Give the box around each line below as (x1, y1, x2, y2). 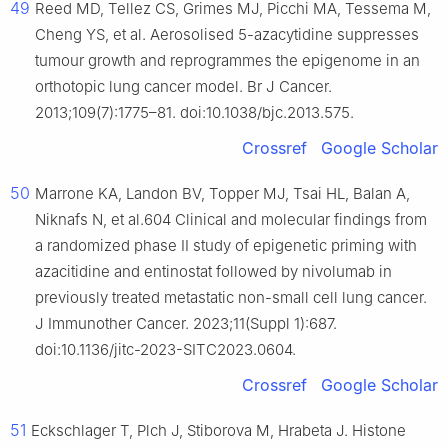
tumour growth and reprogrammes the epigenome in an (35, 51, 420, 71)
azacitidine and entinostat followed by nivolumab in (35, 262, 392, 282)
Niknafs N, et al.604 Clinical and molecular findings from (35, 210, 427, 230)
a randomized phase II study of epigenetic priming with (35, 236, 417, 256)
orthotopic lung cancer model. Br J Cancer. (35, 77, 332, 97)
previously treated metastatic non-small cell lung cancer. (35, 288, 427, 308)
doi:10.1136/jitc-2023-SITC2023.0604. (35, 340, 296, 360)
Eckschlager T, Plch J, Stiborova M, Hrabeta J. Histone (31, 421, 406, 441)
